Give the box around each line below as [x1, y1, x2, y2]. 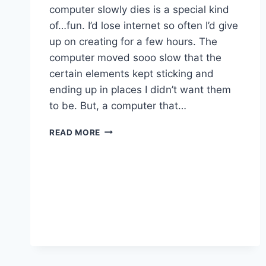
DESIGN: [100, 149, 135, 159]
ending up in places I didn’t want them [49, 83, 231, 96]
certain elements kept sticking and [49, 67, 214, 80]
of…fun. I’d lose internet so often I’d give [49, 19, 238, 31]
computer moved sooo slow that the [49, 51, 221, 64]
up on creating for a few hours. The [49, 35, 217, 47]
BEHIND [100, 124, 133, 134]
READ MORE [49, 127, 101, 137]
